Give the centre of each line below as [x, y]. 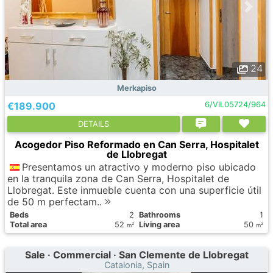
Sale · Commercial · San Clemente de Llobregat [136, 255]
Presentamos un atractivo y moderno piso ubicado [139, 167]
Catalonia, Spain [136, 265]
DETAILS [93, 124]
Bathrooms [160, 215]
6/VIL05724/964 [235, 105]
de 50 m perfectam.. [56, 202]
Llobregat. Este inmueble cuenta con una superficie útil [134, 190]
